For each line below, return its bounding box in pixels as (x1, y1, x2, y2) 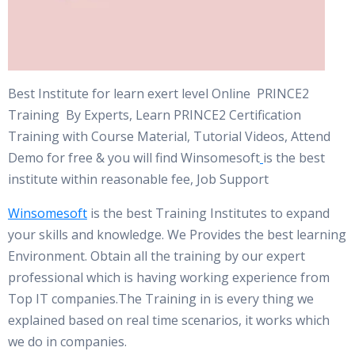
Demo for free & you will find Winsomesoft (8, 149, 260, 166)
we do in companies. (8, 333, 127, 350)
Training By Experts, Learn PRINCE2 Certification (8, 106, 301, 124)
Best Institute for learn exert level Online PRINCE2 (8, 85, 309, 102)
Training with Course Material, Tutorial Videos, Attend (8, 128, 330, 145)
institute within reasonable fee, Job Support (8, 170, 269, 188)
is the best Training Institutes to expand (87, 204, 330, 222)
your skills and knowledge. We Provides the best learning (8, 226, 346, 243)
